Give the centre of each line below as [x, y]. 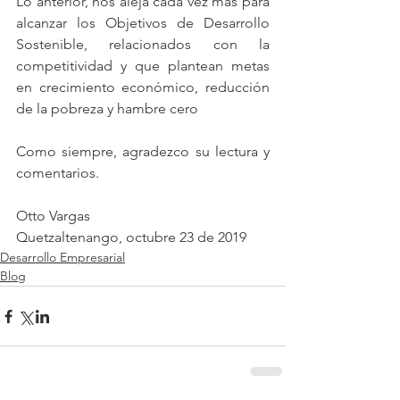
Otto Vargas [53, 216]
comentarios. [58, 173]
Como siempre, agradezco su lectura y [143, 152]
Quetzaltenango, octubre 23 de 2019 [131, 237]
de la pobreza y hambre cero [107, 109]
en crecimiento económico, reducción [143, 87]
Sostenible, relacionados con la [143, 45]
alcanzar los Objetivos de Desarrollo [143, 23]
